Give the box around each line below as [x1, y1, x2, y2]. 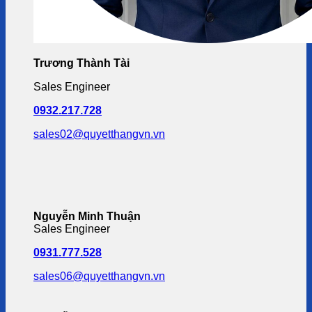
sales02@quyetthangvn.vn [33, 128, 165, 140]
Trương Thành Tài [33, 57, 130, 69]
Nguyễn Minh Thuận [33, 210, 141, 222]
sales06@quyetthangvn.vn [33, 270, 165, 282]
